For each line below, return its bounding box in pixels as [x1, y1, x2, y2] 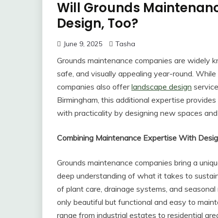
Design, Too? [57, 15, 138, 33]
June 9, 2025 [63, 39, 102, 49]
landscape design [131, 82, 192, 92]
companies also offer [57, 82, 131, 92]
